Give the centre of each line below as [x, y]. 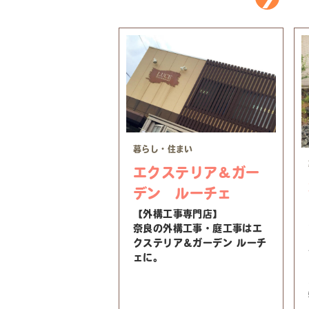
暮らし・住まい [163, 149]
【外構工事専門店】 [178, 214]
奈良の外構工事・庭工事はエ [198, 229]
